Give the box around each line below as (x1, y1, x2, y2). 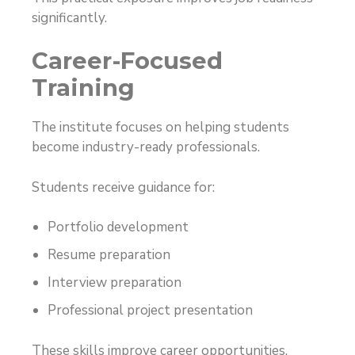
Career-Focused (32, 47, 223, 75)
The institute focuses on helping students (32, 118, 289, 137)
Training (32, 74, 135, 102)
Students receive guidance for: (32, 177, 215, 197)
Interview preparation (48, 273, 181, 292)
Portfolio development (48, 218, 189, 237)
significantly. (32, 8, 107, 27)
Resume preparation (48, 246, 170, 265)
